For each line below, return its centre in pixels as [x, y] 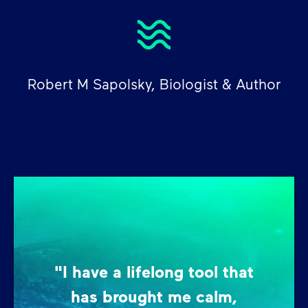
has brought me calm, [154, 296]
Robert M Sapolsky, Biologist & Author [154, 83]
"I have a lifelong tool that [154, 271]
